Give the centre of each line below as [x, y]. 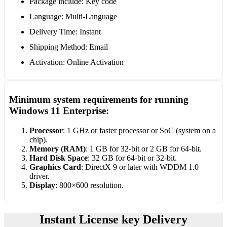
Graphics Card [55, 167]
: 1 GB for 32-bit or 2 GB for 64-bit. [143, 148]
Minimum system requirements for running [99, 100]
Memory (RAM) [57, 148]
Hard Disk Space [58, 158]
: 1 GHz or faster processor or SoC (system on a [139, 130]
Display [42, 185]
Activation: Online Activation [76, 62]
